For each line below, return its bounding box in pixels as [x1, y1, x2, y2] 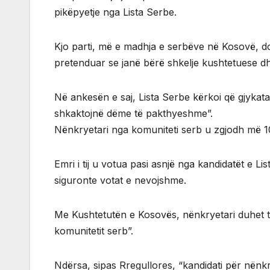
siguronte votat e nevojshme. [54, 174, 186, 186]
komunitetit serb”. [54, 225, 133, 237]
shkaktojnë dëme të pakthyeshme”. [54, 107, 213, 119]
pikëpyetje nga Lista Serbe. [54, 6, 177, 18]
